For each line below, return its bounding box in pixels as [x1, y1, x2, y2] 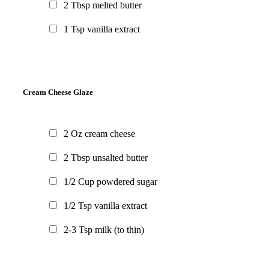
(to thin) [114, 225, 144, 235]
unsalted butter [92, 153, 148, 163]
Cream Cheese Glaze [23, 88, 93, 97]
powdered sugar [97, 177, 157, 187]
